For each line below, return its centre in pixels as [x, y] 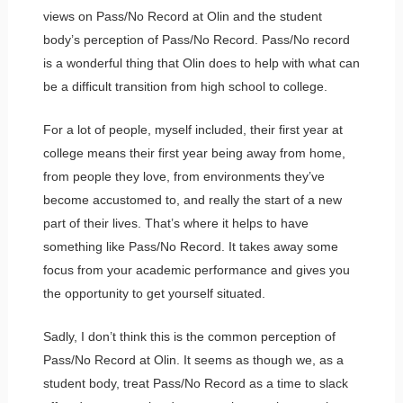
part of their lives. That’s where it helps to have [175, 223]
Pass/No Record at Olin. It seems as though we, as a [193, 359]
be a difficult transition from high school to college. [185, 86]
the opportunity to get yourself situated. [154, 293]
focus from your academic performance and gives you [196, 269]
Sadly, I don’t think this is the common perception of [189, 336]
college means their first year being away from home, [194, 152]
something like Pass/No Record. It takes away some [190, 246]
